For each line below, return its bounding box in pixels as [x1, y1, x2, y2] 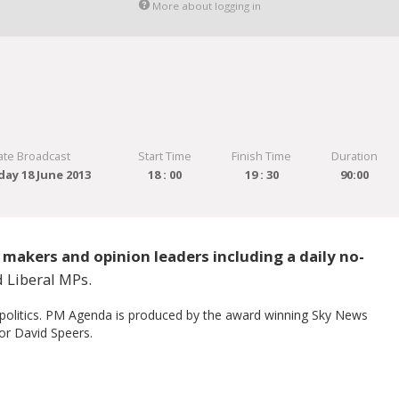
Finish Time [232, 148, 292, 165]
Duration [331, 148, 379, 165]
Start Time [137, 148, 191, 165]
